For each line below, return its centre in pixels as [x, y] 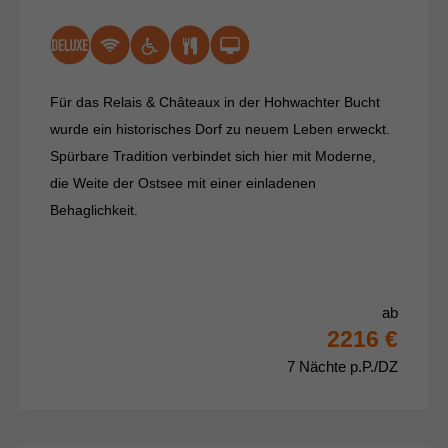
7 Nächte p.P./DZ [342, 367]
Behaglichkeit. [94, 210]
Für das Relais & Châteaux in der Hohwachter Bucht [215, 102]
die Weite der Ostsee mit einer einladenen [183, 183]
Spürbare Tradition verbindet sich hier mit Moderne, [213, 156]
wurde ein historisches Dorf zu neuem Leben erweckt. [220, 129]
